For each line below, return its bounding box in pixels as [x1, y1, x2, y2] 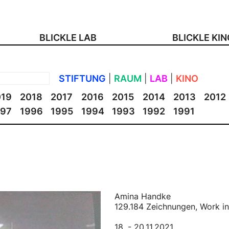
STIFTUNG [59, 73, 106, 84]
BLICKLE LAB [39, 32, 97, 43]
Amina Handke [114, 191, 171, 201]
